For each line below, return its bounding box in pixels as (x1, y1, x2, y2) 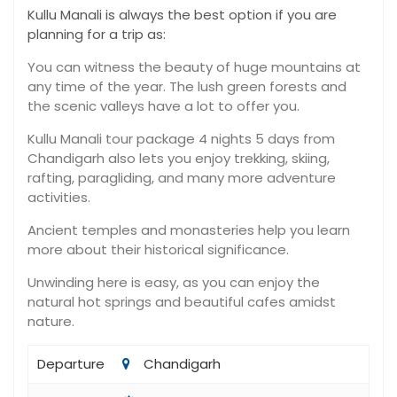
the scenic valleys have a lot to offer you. (27, 97, 300, 115)
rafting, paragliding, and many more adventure (27, 168, 336, 187)
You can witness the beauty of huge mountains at (27, 58, 361, 76)
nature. (27, 312, 74, 331)
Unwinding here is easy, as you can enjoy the (27, 273, 320, 292)
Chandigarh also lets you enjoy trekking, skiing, (27, 149, 330, 167)
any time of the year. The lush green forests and (27, 77, 346, 96)
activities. (27, 188, 90, 206)
